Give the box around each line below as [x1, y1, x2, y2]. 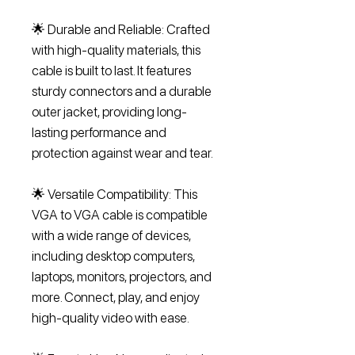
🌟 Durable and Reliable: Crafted [32, 21, 210, 37]
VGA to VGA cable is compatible [32, 207, 208, 223]
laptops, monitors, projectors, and [32, 269, 212, 284]
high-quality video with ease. [32, 310, 189, 326]
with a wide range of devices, [32, 227, 191, 243]
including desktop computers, [32, 248, 195, 264]
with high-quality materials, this [32, 42, 200, 58]
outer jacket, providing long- [32, 104, 187, 120]
